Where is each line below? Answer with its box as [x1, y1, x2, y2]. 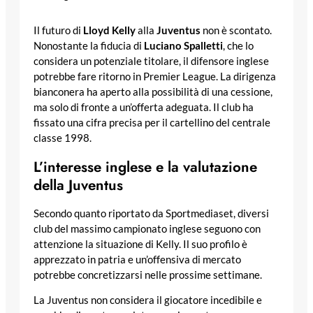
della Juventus [34, 174, 123, 196]
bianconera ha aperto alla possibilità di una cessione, [34, 85, 272, 98]
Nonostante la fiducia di [34, 39, 144, 52]
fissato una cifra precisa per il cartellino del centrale [34, 116, 270, 129]
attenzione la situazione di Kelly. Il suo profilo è [34, 238, 247, 250]
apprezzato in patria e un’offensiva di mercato [34, 253, 241, 265]
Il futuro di [34, 24, 83, 36]
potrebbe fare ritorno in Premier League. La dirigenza [34, 70, 276, 82]
